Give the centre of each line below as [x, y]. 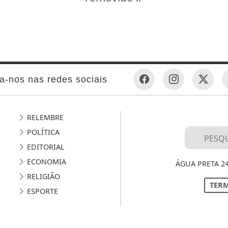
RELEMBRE [44, 118]
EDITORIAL [45, 147]
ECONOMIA [45, 162]
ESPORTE [41, 191]
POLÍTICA [42, 132]
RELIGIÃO [42, 177]
